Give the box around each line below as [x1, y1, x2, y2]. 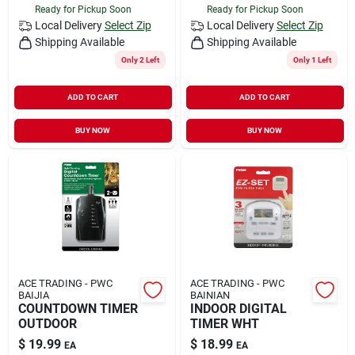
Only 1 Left [292, 55, 331, 64]
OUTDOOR [17, 315, 77, 331]
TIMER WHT [189, 315, 259, 331]
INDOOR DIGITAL [189, 300, 287, 316]
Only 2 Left [120, 55, 159, 64]
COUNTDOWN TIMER [17, 300, 138, 316]
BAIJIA [17, 288, 49, 301]
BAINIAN [189, 288, 230, 301]
